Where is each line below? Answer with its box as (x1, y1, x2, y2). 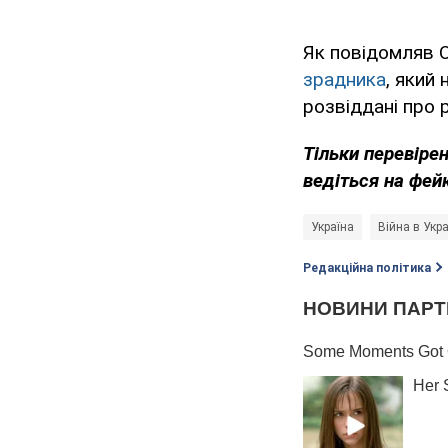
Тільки (303, 142, 359, 166)
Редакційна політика (303, 261, 431, 276)
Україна (311, 220, 354, 235)
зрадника (303, 68, 386, 92)
